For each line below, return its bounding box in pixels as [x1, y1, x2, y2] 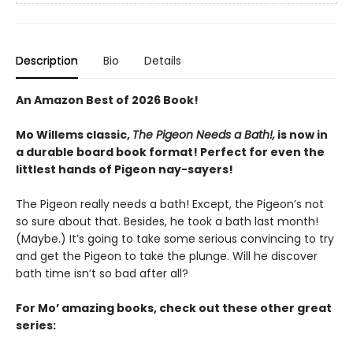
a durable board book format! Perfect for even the [16, 144, 325, 161]
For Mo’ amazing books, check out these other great [16, 300, 332, 317]
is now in [275, 127, 328, 143]
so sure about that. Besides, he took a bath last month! [16, 214, 318, 230]
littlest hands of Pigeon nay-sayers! [16, 162, 233, 178]
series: [16, 318, 56, 334]
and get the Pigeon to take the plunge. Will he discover [16, 248, 318, 265]
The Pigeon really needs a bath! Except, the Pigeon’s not [16, 196, 324, 213]
